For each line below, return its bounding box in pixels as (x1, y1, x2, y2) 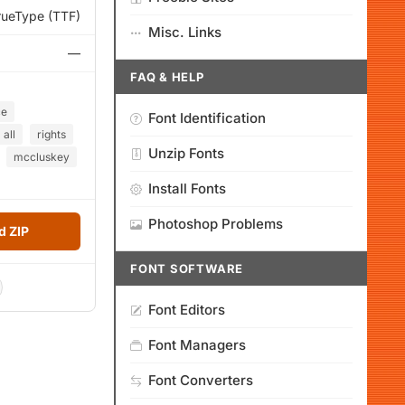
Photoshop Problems (148, 215, 283, 232)
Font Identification (148, 109, 266, 127)
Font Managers (148, 336, 246, 353)
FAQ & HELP (130, 70, 204, 84)
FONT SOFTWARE (130, 261, 244, 276)
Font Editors (148, 301, 225, 318)
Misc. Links (148, 24, 221, 41)
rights (37, 127, 66, 141)
